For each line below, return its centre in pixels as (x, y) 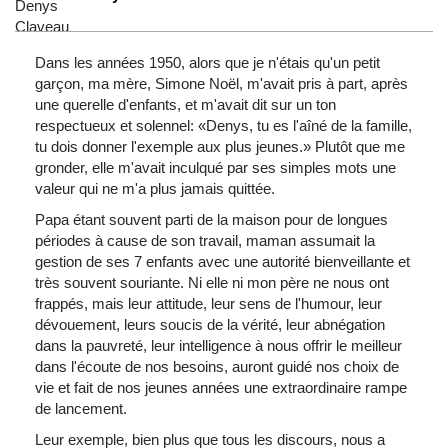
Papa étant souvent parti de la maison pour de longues (211, 219)
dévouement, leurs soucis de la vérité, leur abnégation (210, 324)
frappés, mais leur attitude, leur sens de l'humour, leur (208, 303)
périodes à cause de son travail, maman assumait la (205, 240)
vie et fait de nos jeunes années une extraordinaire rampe (221, 387)
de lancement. (89, 408)
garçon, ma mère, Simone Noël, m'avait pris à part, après (221, 83)
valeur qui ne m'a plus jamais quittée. (157, 188)
